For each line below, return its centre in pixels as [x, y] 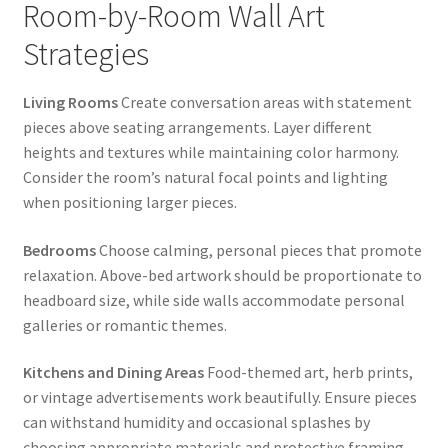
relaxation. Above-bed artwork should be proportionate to [222, 274]
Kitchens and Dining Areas [113, 372]
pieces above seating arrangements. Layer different [197, 126]
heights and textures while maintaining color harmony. [210, 151]
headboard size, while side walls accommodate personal [213, 299]
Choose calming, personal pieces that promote [258, 249]
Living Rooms [70, 101]
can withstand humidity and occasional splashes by [196, 422]
